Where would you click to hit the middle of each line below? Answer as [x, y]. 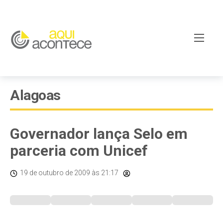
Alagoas [35, 95]
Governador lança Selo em [99, 134]
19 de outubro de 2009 [55, 173]
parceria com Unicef [79, 151]
